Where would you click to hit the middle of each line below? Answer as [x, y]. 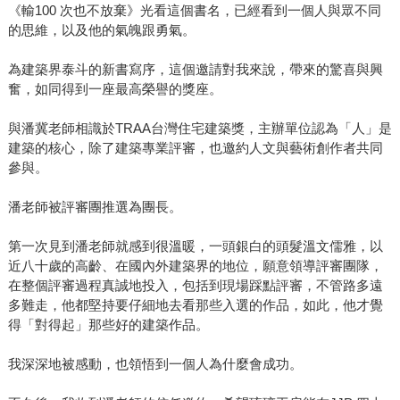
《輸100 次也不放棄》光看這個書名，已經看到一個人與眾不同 [194, 11]
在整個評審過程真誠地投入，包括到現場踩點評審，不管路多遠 [195, 286]
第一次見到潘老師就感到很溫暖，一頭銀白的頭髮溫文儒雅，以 [195, 246]
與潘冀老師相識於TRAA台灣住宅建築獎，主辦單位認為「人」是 [200, 129]
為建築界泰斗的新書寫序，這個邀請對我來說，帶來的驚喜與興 [195, 70]
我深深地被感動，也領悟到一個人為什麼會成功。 [155, 364]
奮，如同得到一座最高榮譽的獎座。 [115, 89]
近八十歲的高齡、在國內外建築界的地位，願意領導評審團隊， [195, 266]
